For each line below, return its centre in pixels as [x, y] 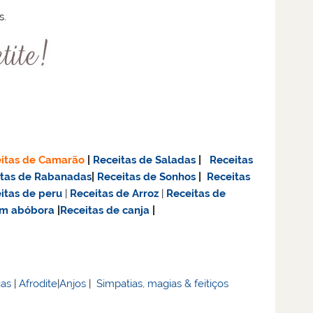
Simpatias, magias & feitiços [163, 283]
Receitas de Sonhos [147, 177]
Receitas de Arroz [115, 194]
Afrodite [38, 283]
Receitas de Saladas [145, 160]
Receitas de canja [105, 211]
